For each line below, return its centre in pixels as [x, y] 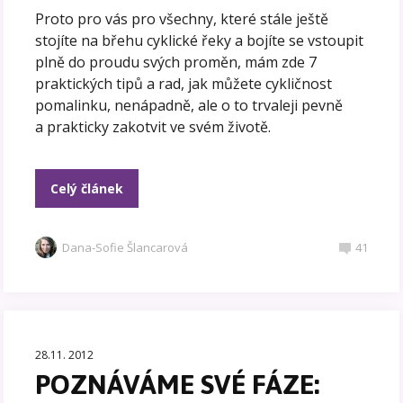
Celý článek [87, 188]
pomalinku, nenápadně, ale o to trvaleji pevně [189, 105]
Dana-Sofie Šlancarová [125, 247]
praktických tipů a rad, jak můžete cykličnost [184, 83]
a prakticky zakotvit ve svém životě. [153, 126]
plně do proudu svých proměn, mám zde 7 [176, 62]
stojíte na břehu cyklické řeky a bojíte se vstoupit [200, 40]
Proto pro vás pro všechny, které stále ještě [182, 18]
